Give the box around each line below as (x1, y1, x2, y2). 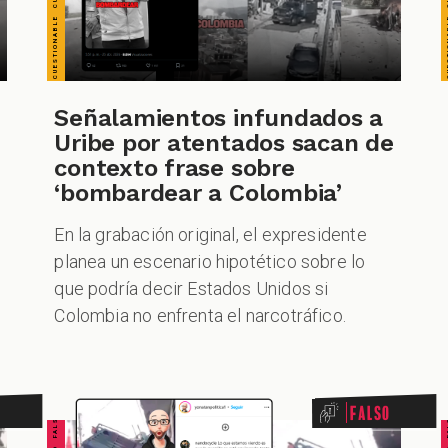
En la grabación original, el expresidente (54, 224, 367, 245)
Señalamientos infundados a (54, 104, 384, 132)
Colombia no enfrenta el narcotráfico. (54, 305, 346, 326)
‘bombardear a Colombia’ (54, 179, 342, 207)
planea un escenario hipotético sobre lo (54, 251, 366, 272)
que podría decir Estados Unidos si (54, 278, 329, 299)
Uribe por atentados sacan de (54, 129, 394, 157)
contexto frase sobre (54, 154, 295, 182)
